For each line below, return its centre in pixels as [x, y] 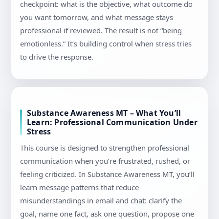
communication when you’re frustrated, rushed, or [105, 161]
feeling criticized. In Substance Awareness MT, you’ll [107, 174]
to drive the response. [57, 57]
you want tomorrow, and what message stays [97, 17]
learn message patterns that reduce [79, 187]
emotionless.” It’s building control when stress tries [106, 44]
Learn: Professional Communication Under [112, 122]
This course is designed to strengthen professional [105, 148]
